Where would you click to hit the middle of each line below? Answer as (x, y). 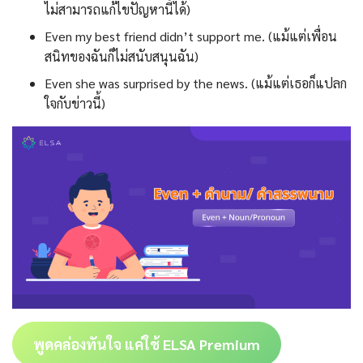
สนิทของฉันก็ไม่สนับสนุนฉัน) (122, 56)
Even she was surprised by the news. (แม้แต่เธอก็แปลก (196, 83)
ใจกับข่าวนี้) (75, 103)
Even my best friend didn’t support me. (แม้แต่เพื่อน (191, 36)
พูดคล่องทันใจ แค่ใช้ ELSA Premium (146, 344)
